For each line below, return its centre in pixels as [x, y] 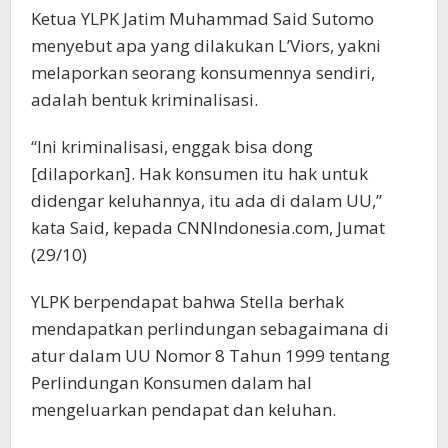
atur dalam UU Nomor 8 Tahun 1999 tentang [210, 356]
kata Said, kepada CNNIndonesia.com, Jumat [208, 228]
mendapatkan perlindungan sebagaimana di [210, 329]
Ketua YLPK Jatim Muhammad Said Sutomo [202, 19]
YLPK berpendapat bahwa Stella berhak [187, 302]
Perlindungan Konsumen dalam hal [171, 383]
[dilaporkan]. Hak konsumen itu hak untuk [199, 174]
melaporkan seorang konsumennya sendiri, [203, 73]
